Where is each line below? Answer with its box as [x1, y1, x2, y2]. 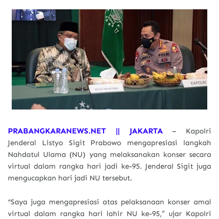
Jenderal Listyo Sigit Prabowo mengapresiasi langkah [8, 138, 211, 147]
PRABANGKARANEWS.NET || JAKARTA [8, 126, 173, 135]
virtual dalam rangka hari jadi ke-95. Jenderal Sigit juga [8, 162, 211, 171]
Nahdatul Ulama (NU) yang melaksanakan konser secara [8, 150, 211, 159]
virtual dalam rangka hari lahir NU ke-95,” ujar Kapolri [8, 209, 211, 218]
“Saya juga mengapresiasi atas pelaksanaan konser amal [8, 197, 211, 206]
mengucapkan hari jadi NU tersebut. [8, 174, 132, 182]
